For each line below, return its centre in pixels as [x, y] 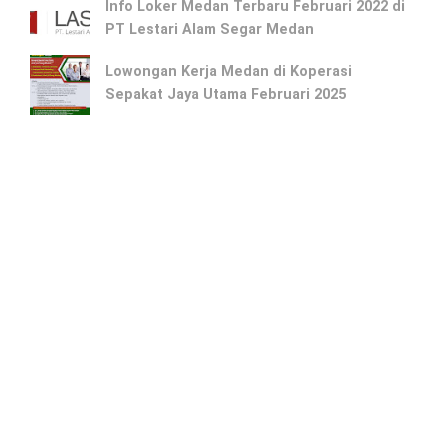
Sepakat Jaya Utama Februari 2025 [225, 94]
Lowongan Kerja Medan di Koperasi [228, 71]
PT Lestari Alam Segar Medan [209, 29]
